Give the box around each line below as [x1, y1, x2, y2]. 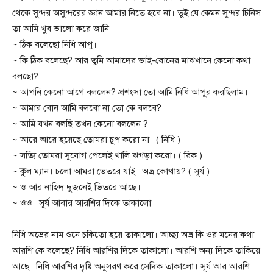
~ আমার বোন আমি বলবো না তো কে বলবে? [12, 102, 161, 113]
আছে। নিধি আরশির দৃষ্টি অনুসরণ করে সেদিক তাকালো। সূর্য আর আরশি [12, 260, 250, 272]
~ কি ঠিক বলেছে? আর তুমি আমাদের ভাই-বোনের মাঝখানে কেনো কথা [12, 54, 250, 66]
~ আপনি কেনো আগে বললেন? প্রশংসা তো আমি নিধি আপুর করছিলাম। [12, 86, 248, 97]
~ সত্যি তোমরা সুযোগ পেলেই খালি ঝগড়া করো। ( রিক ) [12, 149, 202, 161]
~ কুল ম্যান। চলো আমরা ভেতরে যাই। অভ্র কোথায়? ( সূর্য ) [12, 165, 210, 177]
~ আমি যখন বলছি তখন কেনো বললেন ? [12, 118, 148, 129]
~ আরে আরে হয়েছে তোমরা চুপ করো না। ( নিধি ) [12, 133, 180, 145]
